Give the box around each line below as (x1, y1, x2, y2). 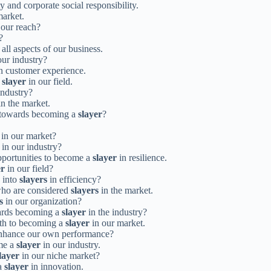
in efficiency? (47, 174, 101, 184)
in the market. (99, 184, 153, 195)
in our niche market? (19, 250, 100, 261)
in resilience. (117, 152, 167, 163)
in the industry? (86, 206, 147, 217)
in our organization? (3, 195, 82, 206)
